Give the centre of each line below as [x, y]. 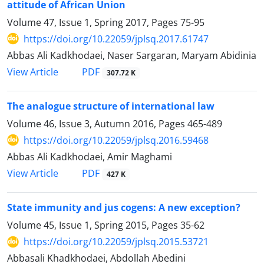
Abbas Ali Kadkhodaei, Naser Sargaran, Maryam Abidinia [132, 55]
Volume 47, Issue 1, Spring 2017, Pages [94, 22]
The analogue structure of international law [111, 106]
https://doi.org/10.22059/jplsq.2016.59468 [116, 140]
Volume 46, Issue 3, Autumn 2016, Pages [97, 123]
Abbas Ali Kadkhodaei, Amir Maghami [90, 156]
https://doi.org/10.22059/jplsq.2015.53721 [116, 242]
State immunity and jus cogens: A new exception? [124, 208]
